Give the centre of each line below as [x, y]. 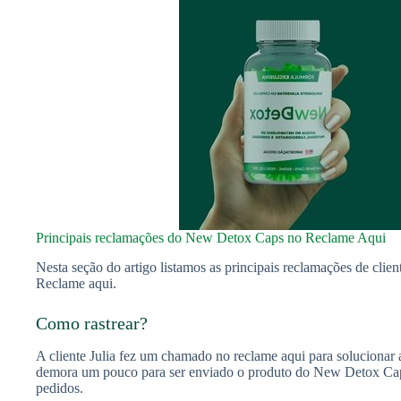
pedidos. [60, 388]
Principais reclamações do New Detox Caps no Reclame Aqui [211, 237]
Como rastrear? [92, 323]
